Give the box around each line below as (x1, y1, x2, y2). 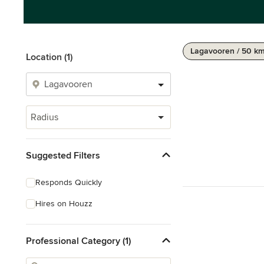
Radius (31, 111, 58, 123)
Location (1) (26, 51, 72, 63)
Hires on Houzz (35, 199, 93, 209)
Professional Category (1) (26, 235, 131, 247)
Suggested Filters (26, 149, 100, 161)
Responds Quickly (35, 177, 102, 187)
